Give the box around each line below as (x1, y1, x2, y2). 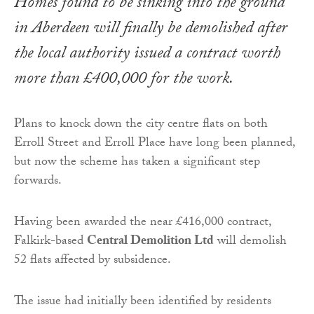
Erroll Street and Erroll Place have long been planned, (14, 132, 295, 155)
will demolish (214, 231, 287, 253)
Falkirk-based (14, 231, 87, 253)
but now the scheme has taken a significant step (14, 151, 260, 174)
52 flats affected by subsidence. (14, 250, 171, 272)
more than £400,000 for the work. (14, 65, 233, 95)
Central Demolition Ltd (87, 231, 214, 253)
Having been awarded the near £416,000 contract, (14, 212, 271, 234)
